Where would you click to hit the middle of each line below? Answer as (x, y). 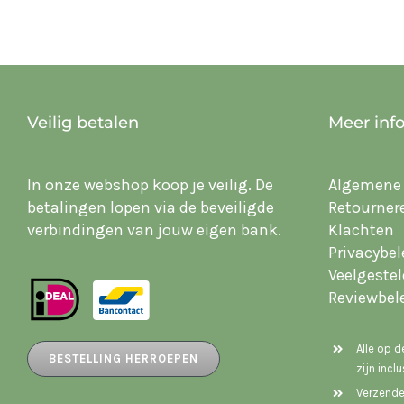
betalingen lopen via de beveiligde (150, 207)
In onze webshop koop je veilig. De (150, 185)
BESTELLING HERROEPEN (123, 359)
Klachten (361, 230)
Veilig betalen (83, 123)
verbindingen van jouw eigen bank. (154, 230)
